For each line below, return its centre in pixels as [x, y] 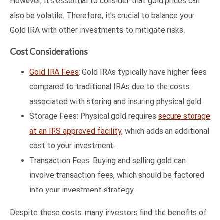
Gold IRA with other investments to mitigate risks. [97, 30]
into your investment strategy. [82, 190]
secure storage [184, 116]
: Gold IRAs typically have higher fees [143, 72]
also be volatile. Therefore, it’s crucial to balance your [102, 15]
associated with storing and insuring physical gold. [116, 101]
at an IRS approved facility [75, 131]
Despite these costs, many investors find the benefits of [108, 212]
